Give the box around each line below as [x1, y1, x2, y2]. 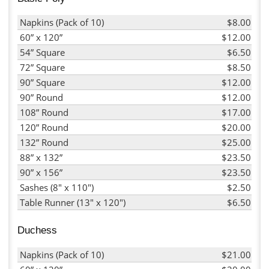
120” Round [20, 121, 68, 133]
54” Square [20, 46, 65, 58]
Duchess [17, 224, 57, 237]
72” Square [20, 61, 65, 73]
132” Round [20, 136, 68, 148]
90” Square [20, 76, 65, 88]
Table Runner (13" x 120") [20, 196, 125, 208]
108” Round [20, 106, 68, 118]
